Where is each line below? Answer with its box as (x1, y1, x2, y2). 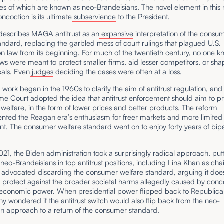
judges (30, 67, 54, 77)
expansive (99, 29, 134, 39)
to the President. (116, 12, 174, 22)
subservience (72, 12, 116, 22)
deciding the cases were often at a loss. (53, 67, 186, 77)
